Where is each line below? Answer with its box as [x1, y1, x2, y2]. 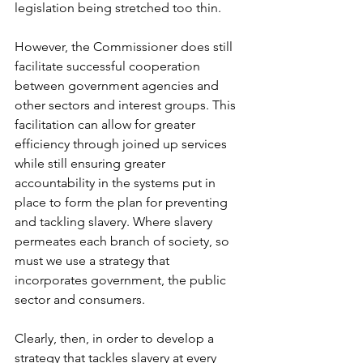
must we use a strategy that [15, 253, 173, 269]
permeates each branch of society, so [15, 233, 233, 250]
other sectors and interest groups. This [15, 97, 239, 113]
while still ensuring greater [15, 156, 169, 172]
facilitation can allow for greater [15, 117, 199, 133]
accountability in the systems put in [15, 175, 219, 191]
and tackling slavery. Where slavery [15, 214, 216, 230]
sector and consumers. [15, 292, 158, 308]
